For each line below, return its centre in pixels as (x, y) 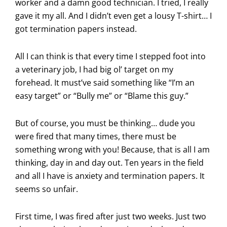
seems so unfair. (47, 189)
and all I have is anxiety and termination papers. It (110, 176)
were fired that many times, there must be (96, 136)
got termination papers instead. (76, 29)
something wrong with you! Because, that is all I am (112, 149)
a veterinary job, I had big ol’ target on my (94, 69)
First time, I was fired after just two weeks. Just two (111, 216)
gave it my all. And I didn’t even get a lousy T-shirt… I (113, 16)
